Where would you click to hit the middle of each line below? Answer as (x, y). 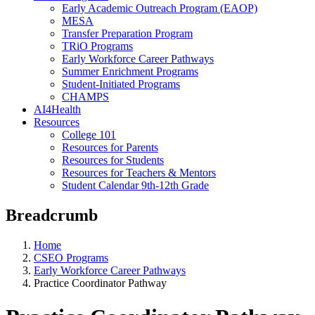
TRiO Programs (97, 46)
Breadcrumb (52, 215)
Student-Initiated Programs (121, 84)
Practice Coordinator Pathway (100, 283)
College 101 (89, 134)
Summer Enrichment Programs (130, 71)
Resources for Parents (110, 147)
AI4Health (57, 109)
